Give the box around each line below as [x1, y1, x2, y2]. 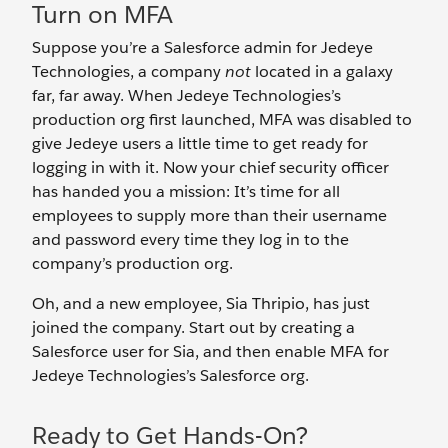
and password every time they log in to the [32, 229, 349, 251]
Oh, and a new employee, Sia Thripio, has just [32, 293, 370, 315]
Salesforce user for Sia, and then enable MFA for [32, 341, 389, 363]
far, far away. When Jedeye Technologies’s [32, 85, 341, 107]
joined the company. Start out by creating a [32, 317, 355, 339]
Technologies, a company [32, 61, 225, 83]
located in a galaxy [251, 61, 393, 83]
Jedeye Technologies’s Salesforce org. [32, 365, 309, 387]
